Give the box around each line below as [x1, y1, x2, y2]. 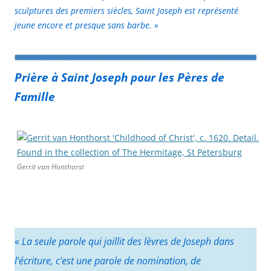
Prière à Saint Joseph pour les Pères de [15, 69, 224, 85]
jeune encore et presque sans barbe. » [15, 19, 158, 31]
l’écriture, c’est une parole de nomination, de [15, 253, 201, 267]
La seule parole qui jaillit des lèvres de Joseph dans [22, 234, 234, 248]
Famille [15, 88, 55, 104]
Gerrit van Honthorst [17, 161, 84, 172]
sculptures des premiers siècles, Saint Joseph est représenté [15, 5, 238, 17]
